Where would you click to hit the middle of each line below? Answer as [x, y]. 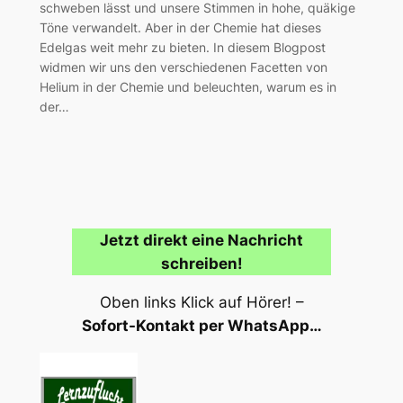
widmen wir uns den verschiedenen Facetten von [183, 67]
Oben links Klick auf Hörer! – [201, 302]
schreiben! [201, 264]
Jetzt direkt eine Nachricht [201, 241]
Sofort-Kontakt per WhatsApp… [201, 325]
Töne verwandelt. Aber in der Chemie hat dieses [180, 27]
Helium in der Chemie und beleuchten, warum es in [188, 86]
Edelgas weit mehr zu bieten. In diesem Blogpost [182, 47]
